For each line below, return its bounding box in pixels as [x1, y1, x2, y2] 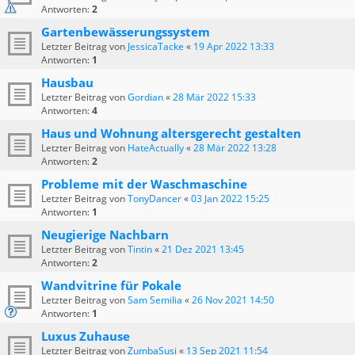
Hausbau [41, 74, 94, 91]
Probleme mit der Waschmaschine [41, 176, 247, 193]
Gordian [128, 90, 163, 105]
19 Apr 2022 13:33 [193, 40, 274, 54]
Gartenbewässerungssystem [41, 24, 210, 40]
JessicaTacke [128, 40, 184, 54]
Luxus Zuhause [41, 328, 130, 345]
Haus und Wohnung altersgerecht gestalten [41, 125, 301, 142]
